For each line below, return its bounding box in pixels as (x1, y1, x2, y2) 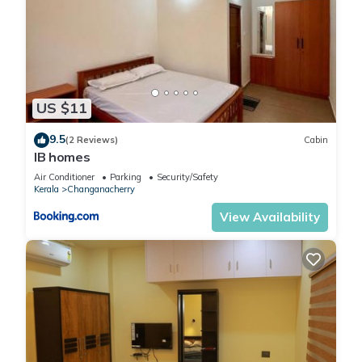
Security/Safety (157, 170, 218, 183)
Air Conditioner (34, 170, 95, 183)
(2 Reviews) (65, 134, 118, 146)
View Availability (220, 208, 320, 225)
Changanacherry (67, 183, 135, 195)
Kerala (34, 183, 59, 195)
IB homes (34, 148, 90, 165)
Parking (110, 170, 141, 183)
